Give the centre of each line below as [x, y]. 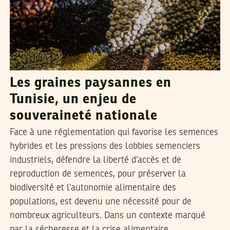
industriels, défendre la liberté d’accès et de [95, 160]
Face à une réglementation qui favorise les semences [114, 132]
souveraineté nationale [83, 116]
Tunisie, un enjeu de [73, 99]
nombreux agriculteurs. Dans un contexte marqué [107, 215]
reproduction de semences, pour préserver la [98, 174]
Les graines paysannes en [90, 83]
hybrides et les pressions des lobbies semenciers [105, 146]
